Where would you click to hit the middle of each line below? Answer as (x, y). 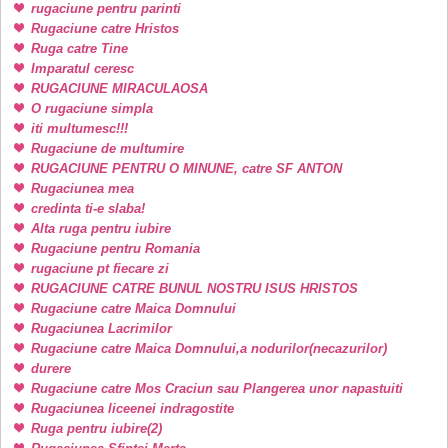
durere (51, 368)
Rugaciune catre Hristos (105, 28)
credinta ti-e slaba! (88, 208)
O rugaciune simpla (92, 108)
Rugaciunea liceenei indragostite (132, 408)
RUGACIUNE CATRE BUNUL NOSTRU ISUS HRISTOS (194, 288)
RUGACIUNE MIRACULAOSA (119, 88)
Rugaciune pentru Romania (115, 248)
